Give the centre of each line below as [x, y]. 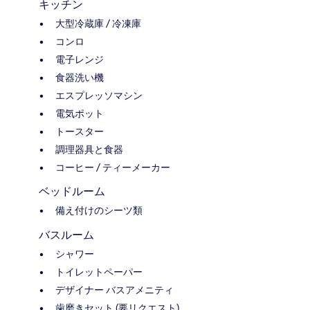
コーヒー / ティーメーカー [113, 168]
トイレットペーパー [99, 272]
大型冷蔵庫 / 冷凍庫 [98, 24]
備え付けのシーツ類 [99, 211]
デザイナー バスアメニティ [115, 290]
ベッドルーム [72, 192]
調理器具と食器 [89, 150]
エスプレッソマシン [99, 96]
